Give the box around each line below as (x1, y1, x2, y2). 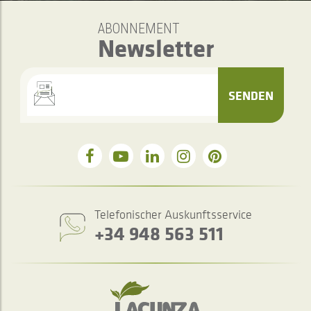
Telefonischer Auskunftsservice (94, 207, 252, 222)
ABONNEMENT (97, 20, 180, 37)
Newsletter (97, 31, 214, 65)
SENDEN (228, 87, 274, 103)
